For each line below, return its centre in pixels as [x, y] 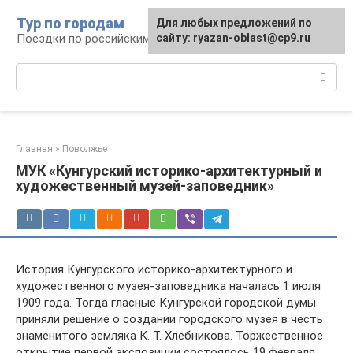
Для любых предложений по [234, 23]
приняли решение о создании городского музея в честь [169, 319]
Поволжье [85, 149]
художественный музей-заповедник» [145, 186]
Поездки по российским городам [108, 39]
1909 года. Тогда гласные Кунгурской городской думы [166, 303]
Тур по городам [71, 23]
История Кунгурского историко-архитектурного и [154, 269]
